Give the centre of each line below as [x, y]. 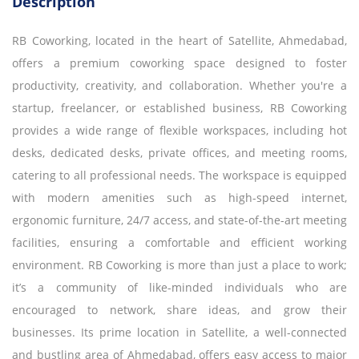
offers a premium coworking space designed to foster [179, 63]
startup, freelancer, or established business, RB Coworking [179, 107]
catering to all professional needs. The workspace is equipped [179, 175]
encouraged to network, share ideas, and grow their [179, 309]
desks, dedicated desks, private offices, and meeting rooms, [179, 152]
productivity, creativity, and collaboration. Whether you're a [179, 85]
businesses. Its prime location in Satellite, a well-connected [179, 332]
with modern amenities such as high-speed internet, [179, 197]
